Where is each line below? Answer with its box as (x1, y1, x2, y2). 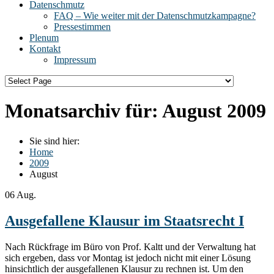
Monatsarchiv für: (5, 100, 162, 122)
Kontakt (29, 43, 61, 54)
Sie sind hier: (29, 135, 80, 146)
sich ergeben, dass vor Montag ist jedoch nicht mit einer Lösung (5, 252, 251, 263)
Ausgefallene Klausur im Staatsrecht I (5, 212, 244, 229)
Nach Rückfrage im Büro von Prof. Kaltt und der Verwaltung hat (5, 241, 256, 252)
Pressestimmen (54, 21, 111, 32)
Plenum (29, 32, 59, 43)
